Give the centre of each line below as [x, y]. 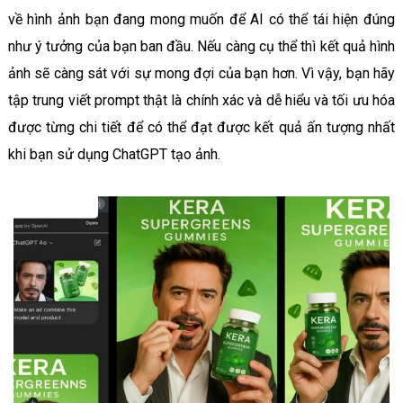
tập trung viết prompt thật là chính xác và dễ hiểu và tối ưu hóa [201, 100]
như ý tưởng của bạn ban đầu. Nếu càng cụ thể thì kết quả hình [201, 46]
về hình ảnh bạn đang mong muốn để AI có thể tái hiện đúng [201, 19]
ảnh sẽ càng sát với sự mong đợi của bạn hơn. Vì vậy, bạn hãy [201, 73]
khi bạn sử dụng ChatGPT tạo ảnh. [114, 154]
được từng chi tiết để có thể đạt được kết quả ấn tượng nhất [201, 127]
